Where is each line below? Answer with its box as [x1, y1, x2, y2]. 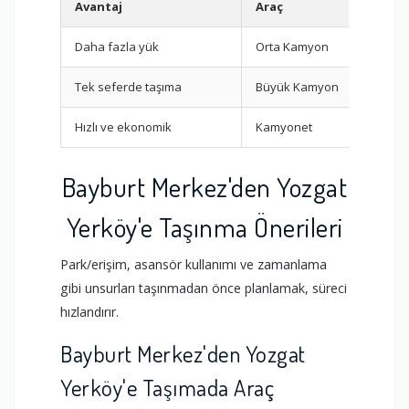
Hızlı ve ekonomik [75, 118, 172, 135]
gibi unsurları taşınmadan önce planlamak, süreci [60, 278, 347, 297]
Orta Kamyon [256, 37, 329, 55]
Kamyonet [256, 118, 312, 135]
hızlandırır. [60, 302, 119, 320]
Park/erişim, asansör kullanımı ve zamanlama [60, 255, 327, 273]
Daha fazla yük [75, 37, 159, 55]
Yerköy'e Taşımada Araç [60, 372, 274, 402]
